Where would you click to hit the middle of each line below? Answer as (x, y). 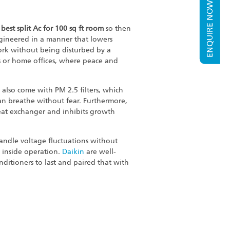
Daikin (73, 152)
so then (118, 29)
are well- (100, 152)
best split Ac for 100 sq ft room (53, 29)
